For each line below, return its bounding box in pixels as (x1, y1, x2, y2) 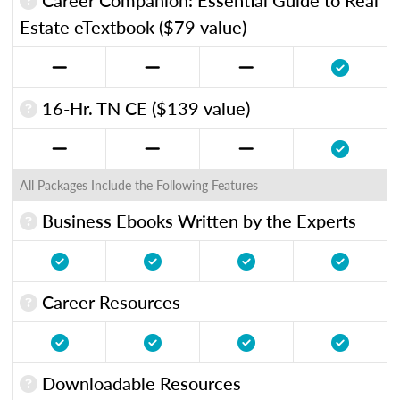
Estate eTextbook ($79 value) (20, 13, 246, 39)
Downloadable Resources (37, 370, 241, 396)
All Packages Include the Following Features (20, 175, 258, 194)
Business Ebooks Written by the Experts (37, 207, 356, 233)
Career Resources (37, 288, 180, 314)
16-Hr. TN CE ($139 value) (37, 95, 250, 121)
